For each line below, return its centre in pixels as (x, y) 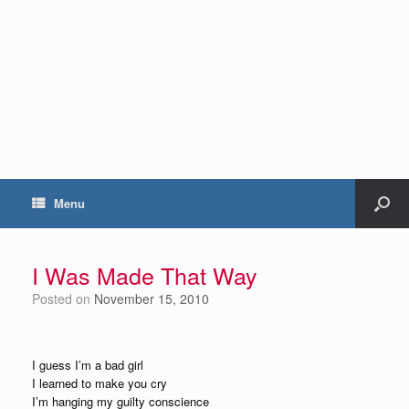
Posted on (67, 299)
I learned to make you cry (100, 383)
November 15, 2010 (152, 299)
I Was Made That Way (145, 275)
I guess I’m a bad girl (88, 365)
